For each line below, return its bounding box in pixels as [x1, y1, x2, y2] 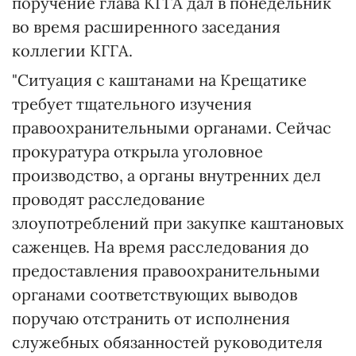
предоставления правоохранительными [12, 261, 320, 281]
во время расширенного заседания [12, 17, 281, 37]
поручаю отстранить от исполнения [12, 308, 290, 328]
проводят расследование [12, 189, 205, 209]
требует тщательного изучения [12, 94, 252, 114]
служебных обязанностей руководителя [12, 332, 323, 352]
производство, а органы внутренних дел [12, 165, 321, 185]
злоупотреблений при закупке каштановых [12, 213, 344, 233]
